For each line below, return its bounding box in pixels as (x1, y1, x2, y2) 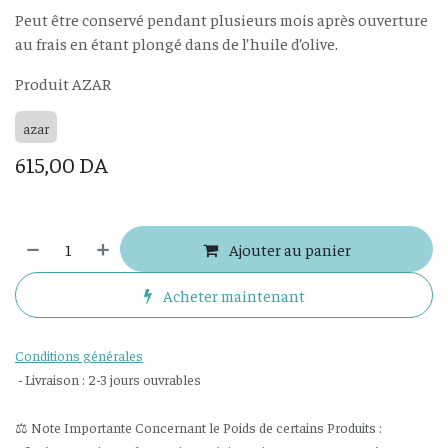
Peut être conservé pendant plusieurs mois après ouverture (15, 9, 428, 29)
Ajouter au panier (225, 239, 351, 259)
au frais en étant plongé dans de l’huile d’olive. (15, 33, 338, 53)
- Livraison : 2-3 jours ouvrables (15, 370, 201, 388)
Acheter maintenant (159, 285, 305, 305)
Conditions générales (15, 346, 143, 364)
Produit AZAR (15, 73, 111, 93)
